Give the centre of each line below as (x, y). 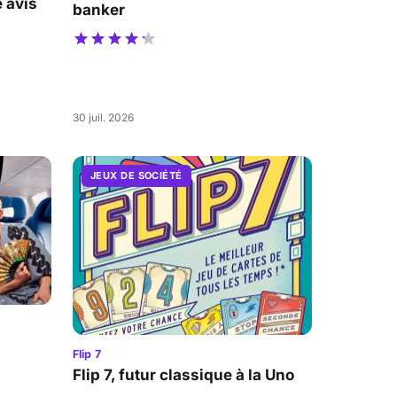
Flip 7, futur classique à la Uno (183, 375)
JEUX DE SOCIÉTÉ (136, 175)
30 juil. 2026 (103, 117)
